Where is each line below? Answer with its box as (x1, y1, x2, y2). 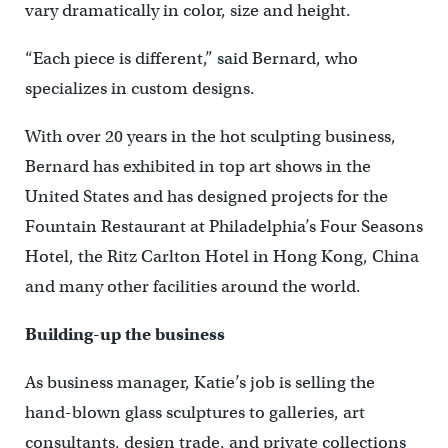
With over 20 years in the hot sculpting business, (24, 126, 396, 148)
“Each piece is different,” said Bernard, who (24, 48, 358, 70)
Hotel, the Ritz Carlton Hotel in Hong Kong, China (24, 246, 419, 268)
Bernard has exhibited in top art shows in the (24, 156, 371, 178)
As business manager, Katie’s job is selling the (24, 372, 375, 394)
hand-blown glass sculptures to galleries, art (24, 402, 365, 424)
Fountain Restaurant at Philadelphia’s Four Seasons (24, 216, 423, 238)
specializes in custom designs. (24, 78, 255, 100)
